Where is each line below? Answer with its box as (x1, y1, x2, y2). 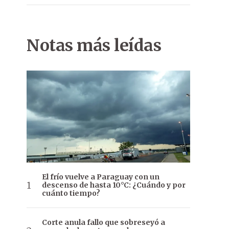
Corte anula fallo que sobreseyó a (42, 218, 165, 227)
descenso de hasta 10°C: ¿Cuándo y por (42, 180, 186, 190)
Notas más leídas (27, 35, 161, 56)
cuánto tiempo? (42, 189, 100, 198)
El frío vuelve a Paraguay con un (42, 172, 159, 182)
